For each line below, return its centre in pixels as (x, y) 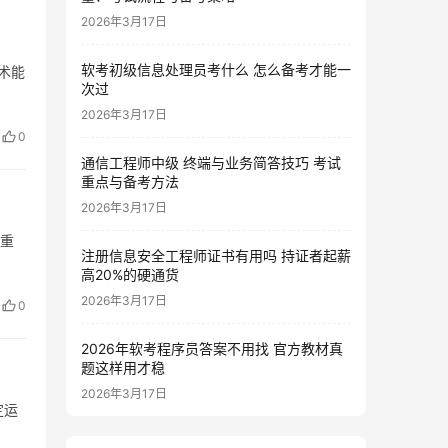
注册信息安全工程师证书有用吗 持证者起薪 (216, 256)
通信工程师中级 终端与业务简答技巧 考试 (211, 163)
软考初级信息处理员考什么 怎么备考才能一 (216, 70)
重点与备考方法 (130, 182)
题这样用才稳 (123, 368)
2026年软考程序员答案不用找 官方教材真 (212, 349)
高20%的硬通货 (130, 275)
